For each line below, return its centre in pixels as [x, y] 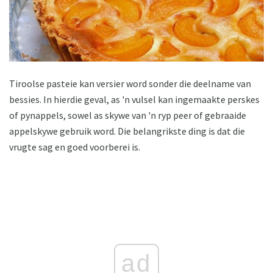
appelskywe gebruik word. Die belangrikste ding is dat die [127, 131]
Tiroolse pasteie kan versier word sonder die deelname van [130, 83]
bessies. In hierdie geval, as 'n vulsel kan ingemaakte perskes [134, 99]
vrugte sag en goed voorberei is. [75, 147]
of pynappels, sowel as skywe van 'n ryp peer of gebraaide [128, 115]
